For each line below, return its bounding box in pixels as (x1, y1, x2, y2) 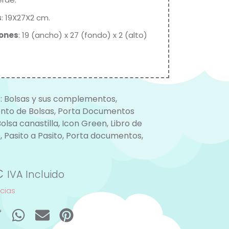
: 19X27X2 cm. (1, 12, 50, 23)
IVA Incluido (7, 167, 64, 181)
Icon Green (61, 117, 107, 129)
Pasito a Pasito (4, 129, 62, 142)
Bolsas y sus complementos (4, 93, 116, 105)
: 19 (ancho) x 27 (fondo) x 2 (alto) (18, 30, 147, 41)
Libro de (110, 117, 142, 129)
